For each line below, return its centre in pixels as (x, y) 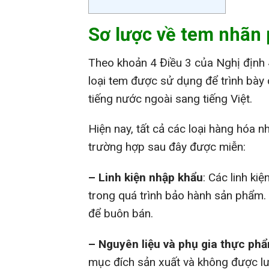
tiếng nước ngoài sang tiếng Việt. (170, 98)
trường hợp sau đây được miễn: (167, 147)
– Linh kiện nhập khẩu (146, 178)
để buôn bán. (121, 214)
